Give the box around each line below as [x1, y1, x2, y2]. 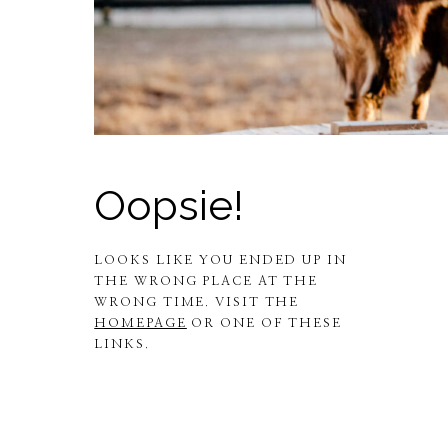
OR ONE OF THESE [186, 317, 342, 331]
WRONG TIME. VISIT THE [94, 296, 300, 310]
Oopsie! [94, 181, 245, 231]
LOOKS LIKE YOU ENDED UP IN [94, 254, 347, 268]
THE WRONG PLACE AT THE [94, 275, 319, 289]
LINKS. [94, 338, 150, 352]
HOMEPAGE [94, 317, 187, 331]
